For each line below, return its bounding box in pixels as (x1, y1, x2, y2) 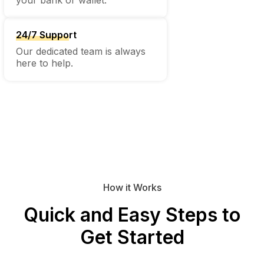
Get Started (80, 225, 184, 249)
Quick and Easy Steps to (24, 203, 240, 226)
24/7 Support (15, 28, 77, 41)
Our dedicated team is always (15, 45, 146, 57)
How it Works (103, 181, 161, 193)
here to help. (15, 57, 73, 69)
